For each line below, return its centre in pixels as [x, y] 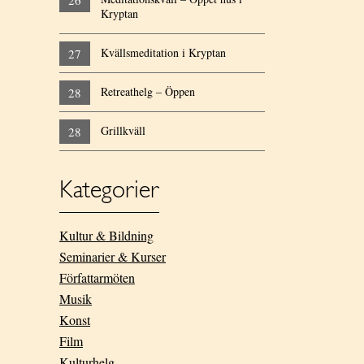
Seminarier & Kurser [113, 256]
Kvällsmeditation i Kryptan [163, 52]
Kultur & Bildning [106, 235]
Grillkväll [123, 130]
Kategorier [109, 191]
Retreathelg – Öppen [147, 91]
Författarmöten [97, 277]
